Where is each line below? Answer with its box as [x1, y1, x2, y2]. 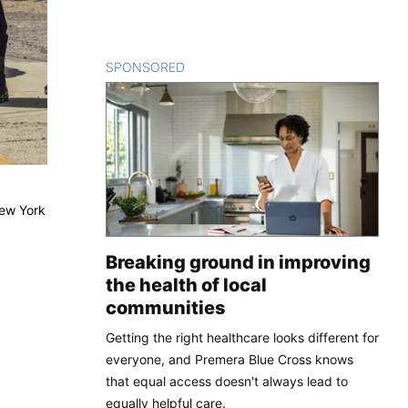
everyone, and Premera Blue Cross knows [106, 351, 353, 367]
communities [106, 296, 226, 319]
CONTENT [185, 58, 248, 75]
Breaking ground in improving [106, 250, 371, 273]
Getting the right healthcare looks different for [106, 329, 379, 345]
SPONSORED [106, 58, 185, 75]
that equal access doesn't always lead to [106, 372, 348, 389]
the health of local [106, 273, 267, 296]
